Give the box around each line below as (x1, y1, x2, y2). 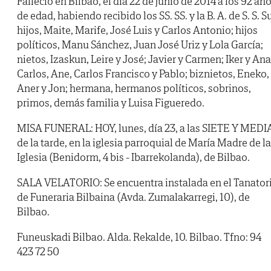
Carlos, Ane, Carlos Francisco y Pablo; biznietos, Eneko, (17, 67, 269, 81)
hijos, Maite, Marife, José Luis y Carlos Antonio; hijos (17, 23, 258, 38)
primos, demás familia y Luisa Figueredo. (17, 96, 204, 110)
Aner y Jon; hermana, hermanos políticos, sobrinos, (17, 81, 251, 96)
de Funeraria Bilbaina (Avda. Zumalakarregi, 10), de (17, 190, 250, 204)
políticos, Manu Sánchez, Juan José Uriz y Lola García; (17, 38, 263, 52)
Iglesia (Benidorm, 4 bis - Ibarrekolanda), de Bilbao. (17, 150, 250, 165)
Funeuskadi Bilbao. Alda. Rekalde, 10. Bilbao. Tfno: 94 (17, 230, 261, 244)
